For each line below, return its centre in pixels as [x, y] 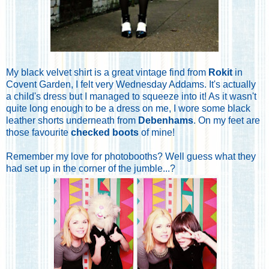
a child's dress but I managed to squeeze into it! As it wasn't [131, 96]
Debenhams [166, 120]
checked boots [105, 132]
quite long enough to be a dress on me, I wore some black [128, 108]
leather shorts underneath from [72, 120]
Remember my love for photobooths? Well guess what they [131, 156]
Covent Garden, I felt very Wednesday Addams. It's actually [131, 84]
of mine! [157, 132]
